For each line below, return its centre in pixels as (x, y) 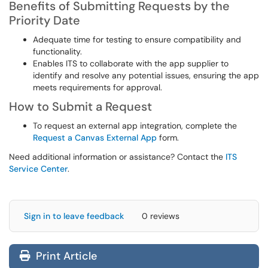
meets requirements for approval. (98, 87)
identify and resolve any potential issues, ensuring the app (146, 75)
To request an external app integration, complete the (135, 126)
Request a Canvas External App (95, 138)
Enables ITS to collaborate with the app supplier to (131, 63)
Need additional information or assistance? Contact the (117, 157)
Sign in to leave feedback (74, 216)
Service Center (38, 169)
